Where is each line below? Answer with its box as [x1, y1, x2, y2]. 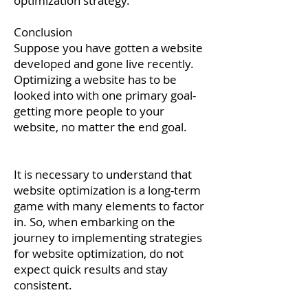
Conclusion [14, 24, 72, 40]
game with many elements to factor [14, 198, 204, 214]
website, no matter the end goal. [14, 119, 187, 135]
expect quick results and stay [14, 261, 168, 277]
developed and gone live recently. [14, 56, 194, 71]
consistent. [14, 277, 72, 293]
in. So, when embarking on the [14, 214, 175, 230]
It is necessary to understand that [14, 166, 192, 182]
